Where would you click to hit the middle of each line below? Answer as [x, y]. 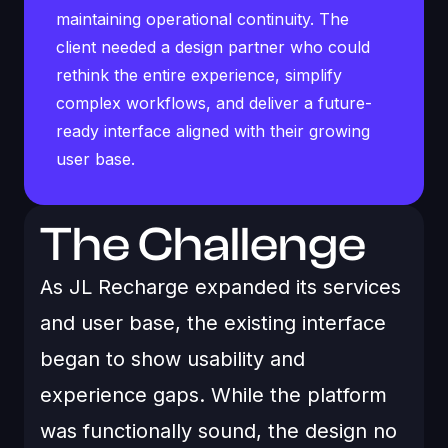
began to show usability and [172, 359]
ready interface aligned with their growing [213, 131]
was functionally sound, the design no [218, 431]
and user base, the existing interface [213, 323]
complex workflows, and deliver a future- [214, 103]
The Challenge [203, 244]
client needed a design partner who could [213, 47]
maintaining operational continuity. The [202, 19]
